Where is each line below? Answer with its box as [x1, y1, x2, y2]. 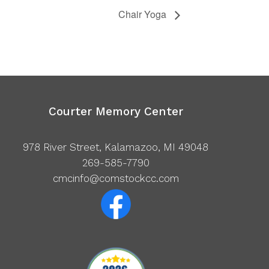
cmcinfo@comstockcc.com [52, 172, 179, 185]
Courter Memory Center [48, 104, 183, 119]
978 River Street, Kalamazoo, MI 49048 [23, 141, 209, 154]
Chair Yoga [118, 7, 169, 22]
